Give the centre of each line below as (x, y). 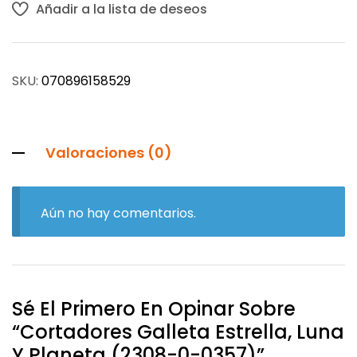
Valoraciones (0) (109, 153)
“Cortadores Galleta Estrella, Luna (178, 331)
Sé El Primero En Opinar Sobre (154, 308)
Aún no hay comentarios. (118, 213)
